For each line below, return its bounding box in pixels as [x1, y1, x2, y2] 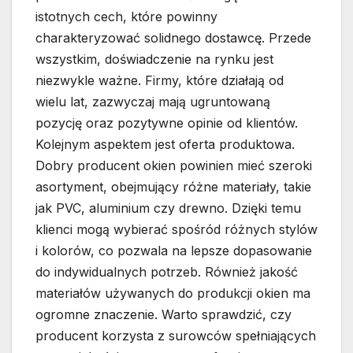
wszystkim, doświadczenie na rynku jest [35, 51, 273, 68]
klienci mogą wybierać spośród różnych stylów [35, 221, 318, 238]
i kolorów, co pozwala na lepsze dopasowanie [35, 243, 312, 259]
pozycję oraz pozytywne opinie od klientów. [35, 115, 298, 132]
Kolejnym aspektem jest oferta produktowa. [35, 136, 295, 153]
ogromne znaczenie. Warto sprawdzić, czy [35, 307, 292, 323]
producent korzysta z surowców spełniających [35, 328, 316, 344]
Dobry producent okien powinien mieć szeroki [35, 158, 312, 174]
